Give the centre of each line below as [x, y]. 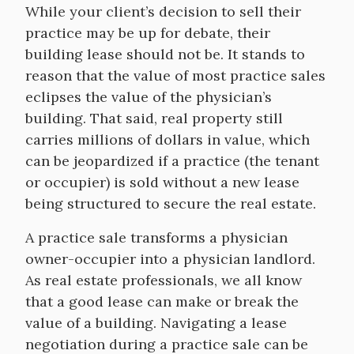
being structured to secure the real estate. [171, 203]
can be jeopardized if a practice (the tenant [172, 161]
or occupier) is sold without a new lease [162, 182]
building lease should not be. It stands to [165, 54]
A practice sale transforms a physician [156, 237]
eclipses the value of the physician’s [149, 97]
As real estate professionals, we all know [164, 280]
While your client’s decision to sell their [163, 11]
